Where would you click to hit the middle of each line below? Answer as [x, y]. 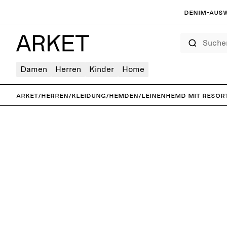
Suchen [189, 36]
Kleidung [89, 95]
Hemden [124, 95]
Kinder [102, 69]
